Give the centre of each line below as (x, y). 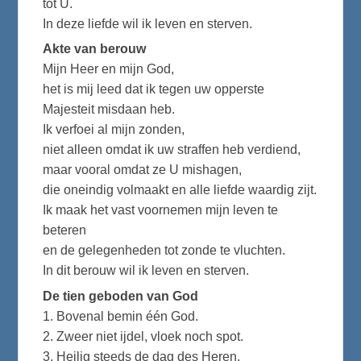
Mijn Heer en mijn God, (109, 69)
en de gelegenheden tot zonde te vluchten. (164, 251)
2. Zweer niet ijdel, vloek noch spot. (143, 336)
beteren (65, 230)
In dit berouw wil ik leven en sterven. (146, 271)
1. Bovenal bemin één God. (121, 316)
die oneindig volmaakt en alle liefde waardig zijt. (180, 190)
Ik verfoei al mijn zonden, (114, 130)
